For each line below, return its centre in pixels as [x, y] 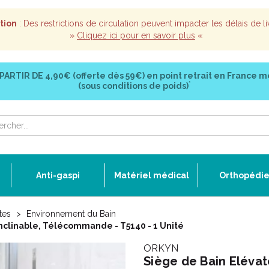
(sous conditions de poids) [133, 86]
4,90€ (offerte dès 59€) [95, 76]
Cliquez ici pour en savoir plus [136, 35]
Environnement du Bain [71, 214]
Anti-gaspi [58, 175]
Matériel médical [151, 175]
